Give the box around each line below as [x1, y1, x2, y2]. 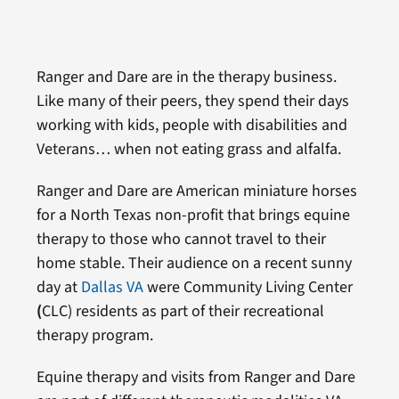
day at [36, 275, 81, 298]
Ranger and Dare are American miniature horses [36, 179, 357, 202]
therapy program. [36, 323, 153, 346]
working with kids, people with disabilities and [36, 113, 347, 136]
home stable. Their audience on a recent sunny [36, 251, 352, 274]
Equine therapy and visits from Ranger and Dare [36, 365, 355, 388]
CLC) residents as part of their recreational [41, 299, 324, 322]
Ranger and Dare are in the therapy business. [36, 65, 337, 88]
